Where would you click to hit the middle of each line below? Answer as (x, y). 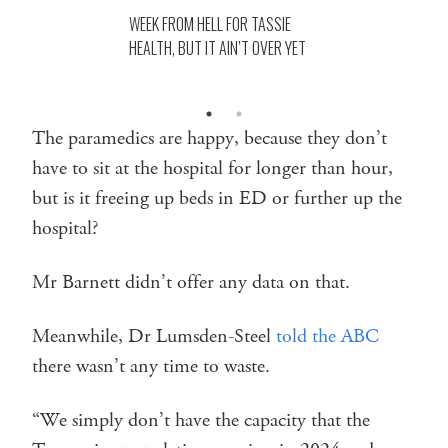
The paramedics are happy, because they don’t (209, 138)
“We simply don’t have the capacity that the (201, 420)
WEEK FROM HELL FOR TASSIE (210, 23)
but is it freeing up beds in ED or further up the (217, 198)
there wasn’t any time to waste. (151, 366)
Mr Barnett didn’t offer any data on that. (191, 282)
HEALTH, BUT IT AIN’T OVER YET (217, 47)
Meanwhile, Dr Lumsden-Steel (154, 336)
